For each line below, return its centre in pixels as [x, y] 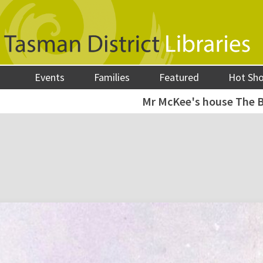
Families [112, 77]
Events [50, 77]
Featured [179, 77]
